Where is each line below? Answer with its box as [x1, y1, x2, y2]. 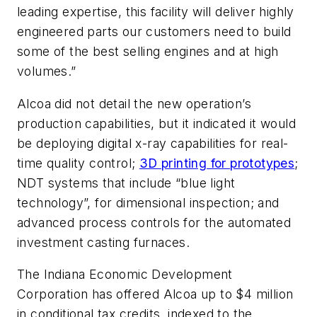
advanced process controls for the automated [17, 214, 292, 230]
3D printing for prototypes [139, 155, 295, 171]
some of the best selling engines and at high [17, 44, 279, 59]
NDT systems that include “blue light [17, 175, 236, 190]
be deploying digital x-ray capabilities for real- [17, 135, 289, 151]
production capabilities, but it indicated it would [17, 115, 296, 131]
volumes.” [17, 64, 76, 79]
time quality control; [17, 155, 139, 171]
